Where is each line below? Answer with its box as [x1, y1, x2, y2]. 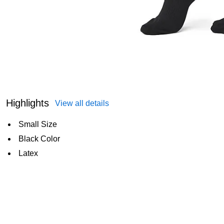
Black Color [18, 134, 60, 143]
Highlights [6, 97, 49, 108]
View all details [55, 98, 109, 107]
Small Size [18, 119, 57, 128]
